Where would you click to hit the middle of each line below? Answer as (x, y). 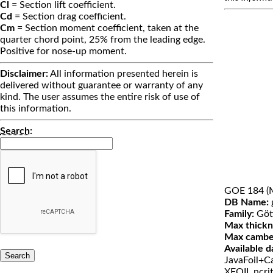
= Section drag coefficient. (69, 17)
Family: (239, 214)
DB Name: (246, 203)
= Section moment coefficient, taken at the (107, 28)
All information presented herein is (123, 74)
